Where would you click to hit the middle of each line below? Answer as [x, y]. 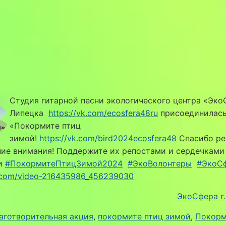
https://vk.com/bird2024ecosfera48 [108, 138]
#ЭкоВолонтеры [160, 163]
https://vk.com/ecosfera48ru [103, 113]
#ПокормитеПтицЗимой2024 [64, 163]
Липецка [29, 113]
